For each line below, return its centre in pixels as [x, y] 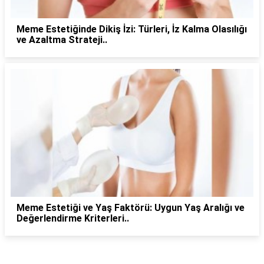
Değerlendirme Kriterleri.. [73, 219]
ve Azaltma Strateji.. [62, 39]
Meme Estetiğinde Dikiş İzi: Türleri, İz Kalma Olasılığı [132, 29]
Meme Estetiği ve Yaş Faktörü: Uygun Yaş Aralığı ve [131, 208]
